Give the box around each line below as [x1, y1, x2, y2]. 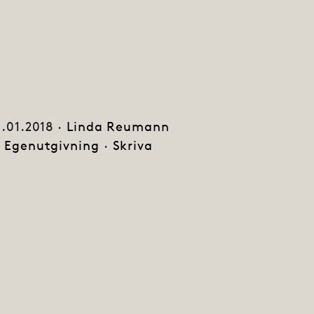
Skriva [112, 137, 153, 154]
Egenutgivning [4, 137, 100, 154]
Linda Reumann [67, 118, 170, 135]
